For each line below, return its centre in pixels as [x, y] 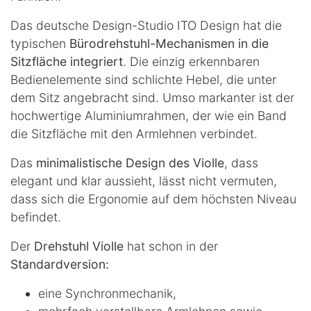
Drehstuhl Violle [81, 246]
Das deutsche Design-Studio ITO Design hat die [146, 25]
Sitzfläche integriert [67, 61]
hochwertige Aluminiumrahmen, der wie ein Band [149, 115]
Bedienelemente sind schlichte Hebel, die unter [143, 79]
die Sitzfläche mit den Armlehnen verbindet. [134, 133]
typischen [40, 43]
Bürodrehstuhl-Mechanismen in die [169, 43]
